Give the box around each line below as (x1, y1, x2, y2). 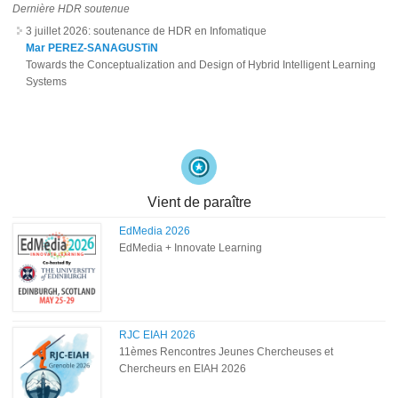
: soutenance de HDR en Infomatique (88, 25, 267, 38)
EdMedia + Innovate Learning (119, 241, 263, 254)
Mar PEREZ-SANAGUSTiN (26, 42, 159, 55)
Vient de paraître (147, 194, 251, 210)
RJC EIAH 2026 (119, 328, 196, 341)
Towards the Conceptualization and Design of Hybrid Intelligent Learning (26, 59, 377, 72)
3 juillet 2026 (26, 25, 89, 38)
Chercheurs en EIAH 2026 (119, 362, 247, 375)
